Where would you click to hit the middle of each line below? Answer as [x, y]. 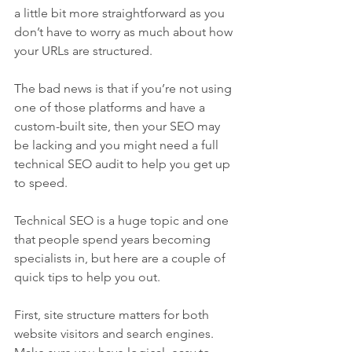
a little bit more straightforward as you [121, 13]
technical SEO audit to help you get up [124, 164]
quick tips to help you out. [87, 277]
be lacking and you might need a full [118, 145]
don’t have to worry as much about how [125, 32]
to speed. [41, 183]
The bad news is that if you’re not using [125, 89]
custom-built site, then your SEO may [119, 126]
